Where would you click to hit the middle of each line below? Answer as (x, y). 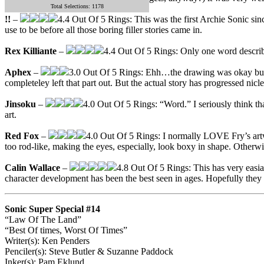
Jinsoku (20, 104)
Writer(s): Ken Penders (47, 241)
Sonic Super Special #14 (52, 209)
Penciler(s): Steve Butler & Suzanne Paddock (89, 252)
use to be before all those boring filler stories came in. (103, 30)
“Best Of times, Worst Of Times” (66, 230)
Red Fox (22, 136)
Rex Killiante (31, 51)
